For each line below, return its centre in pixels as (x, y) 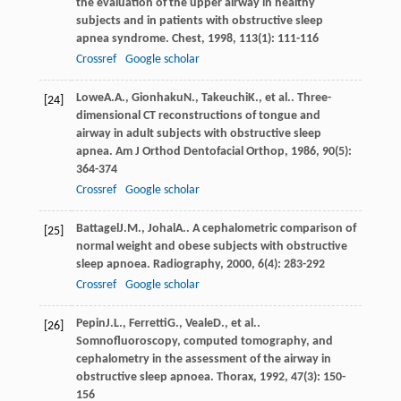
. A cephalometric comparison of (271, 228)
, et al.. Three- (294, 98)
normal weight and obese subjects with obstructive (211, 246)
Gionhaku (157, 98)
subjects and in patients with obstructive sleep (199, 21)
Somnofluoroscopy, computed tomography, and (204, 341)
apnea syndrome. (124, 38)
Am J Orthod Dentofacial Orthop (200, 151)
